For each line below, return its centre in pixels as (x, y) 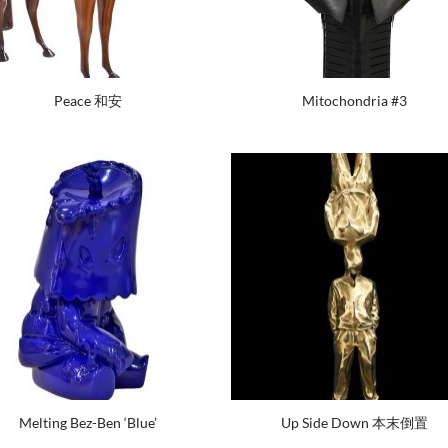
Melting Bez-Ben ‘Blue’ (88, 423)
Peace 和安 (88, 101)
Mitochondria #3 (355, 101)
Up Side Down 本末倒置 (355, 423)
